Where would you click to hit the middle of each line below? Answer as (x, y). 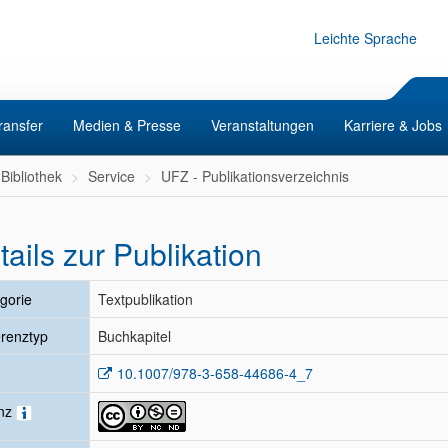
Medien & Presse (127, 125)
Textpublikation (145, 299)
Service (111, 176)
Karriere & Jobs (393, 125)
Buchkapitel (134, 336)
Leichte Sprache (365, 38)
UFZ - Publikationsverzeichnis (255, 176)
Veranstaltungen (262, 125)
